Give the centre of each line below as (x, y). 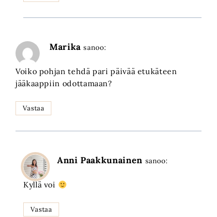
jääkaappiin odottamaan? (64, 84)
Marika (65, 47)
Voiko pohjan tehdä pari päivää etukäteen (96, 71)
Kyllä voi (41, 185)
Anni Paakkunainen (100, 160)
